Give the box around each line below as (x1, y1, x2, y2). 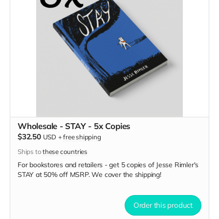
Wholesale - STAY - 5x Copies (18, 121, 131, 131)
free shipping (63, 133, 101, 141)
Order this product (133, 200, 193, 210)
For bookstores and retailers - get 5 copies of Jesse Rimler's (18, 160, 199, 169)
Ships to (18, 148, 43, 155)
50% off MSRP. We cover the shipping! (42, 170, 161, 179)
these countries (43, 148, 88, 155)
